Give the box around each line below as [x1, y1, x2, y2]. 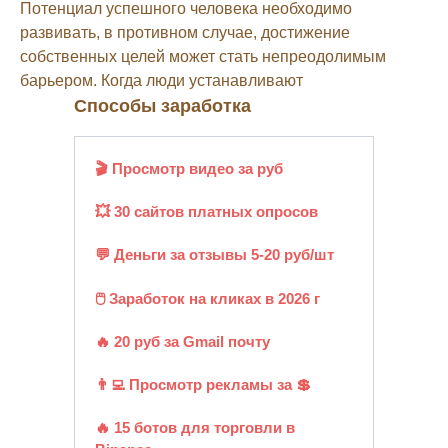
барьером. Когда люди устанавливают [20, 71, 303, 89]
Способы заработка [74, 95, 251, 116]
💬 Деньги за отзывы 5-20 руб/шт [94, 246, 334, 264]
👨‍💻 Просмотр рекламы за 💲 [94, 376, 311, 394]
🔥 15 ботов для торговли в [94, 419, 295, 437]
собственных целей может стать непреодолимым [20, 47, 386, 65]
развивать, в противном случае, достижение [20, 23, 350, 41]
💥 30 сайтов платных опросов [94, 203, 318, 221]
